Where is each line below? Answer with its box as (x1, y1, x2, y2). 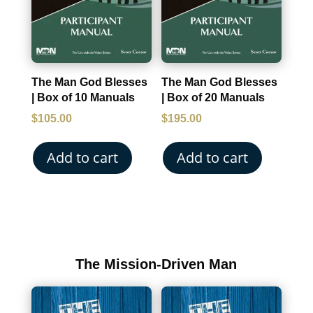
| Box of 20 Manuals (161, 91, 265, 103)
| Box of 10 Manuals (31, 91, 135, 103)
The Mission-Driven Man (75, 256, 238, 272)
